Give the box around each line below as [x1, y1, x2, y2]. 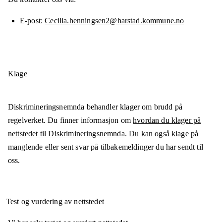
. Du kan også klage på [124, 129, 199, 138]
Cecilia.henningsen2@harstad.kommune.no [45, 16, 184, 25]
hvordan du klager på [133, 116, 201, 125]
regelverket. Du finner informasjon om [8, 116, 133, 125]
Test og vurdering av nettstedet [6, 197, 104, 206]
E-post [20, 16, 41, 25]
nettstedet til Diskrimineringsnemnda [8, 129, 125, 138]
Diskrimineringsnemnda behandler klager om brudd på [8, 103, 183, 111]
